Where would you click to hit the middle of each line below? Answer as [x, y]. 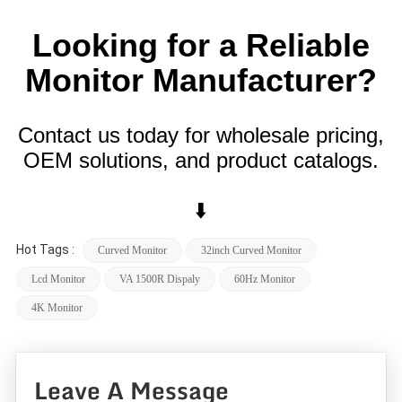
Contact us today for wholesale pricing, [201, 135]
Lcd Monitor [58, 280]
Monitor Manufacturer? [201, 81]
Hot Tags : [46, 250]
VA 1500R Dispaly [159, 280]
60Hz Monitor [264, 280]
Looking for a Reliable [201, 46]
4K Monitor [57, 308]
